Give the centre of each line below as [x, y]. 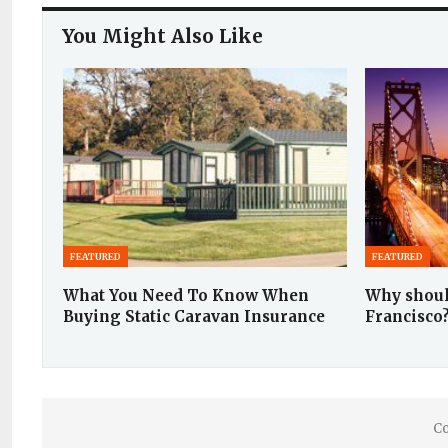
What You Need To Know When [186, 295]
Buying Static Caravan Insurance [194, 316]
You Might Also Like [162, 35]
